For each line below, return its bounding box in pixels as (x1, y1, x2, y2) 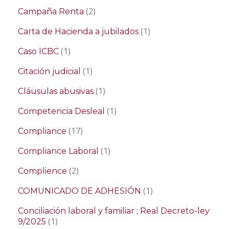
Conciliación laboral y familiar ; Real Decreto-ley (18, 206, 210, 216)
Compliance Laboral (18, 146, 99, 156)
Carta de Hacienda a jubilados (18, 27, 139, 37)
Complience (18, 166, 67, 176)
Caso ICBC (18, 47, 59, 57)
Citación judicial (18, 66, 81, 77)
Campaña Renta (18, 7, 84, 17)
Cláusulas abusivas (18, 86, 94, 97)
